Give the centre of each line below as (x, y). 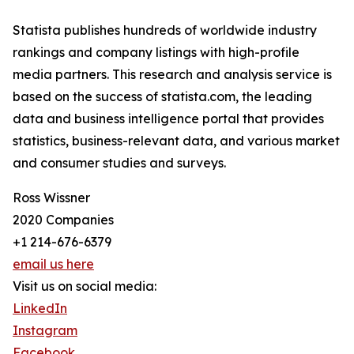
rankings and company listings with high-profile (156, 53)
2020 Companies (63, 220)
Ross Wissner (51, 198)
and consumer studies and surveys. (119, 163)
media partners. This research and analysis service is (172, 75)
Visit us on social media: (85, 286)
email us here (53, 264)
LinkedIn (40, 309)
